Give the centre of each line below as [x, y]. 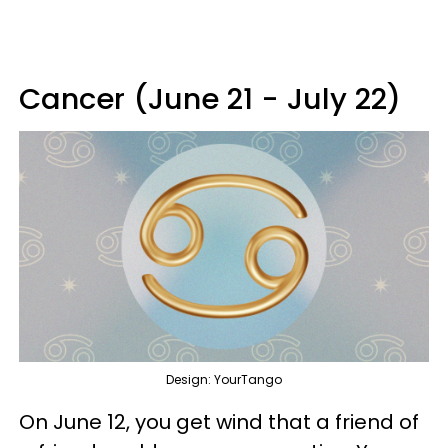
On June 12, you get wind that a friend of [219, 421]
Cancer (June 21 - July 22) [210, 98]
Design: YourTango [224, 379]
